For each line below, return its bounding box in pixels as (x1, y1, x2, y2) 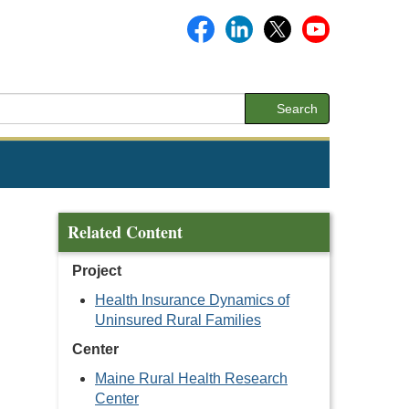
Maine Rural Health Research (95, 371, 288, 386)
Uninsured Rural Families (95, 312, 261, 328)
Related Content (68, 220, 183, 244)
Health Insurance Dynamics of (95, 292, 289, 308)
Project (72, 263, 121, 278)
